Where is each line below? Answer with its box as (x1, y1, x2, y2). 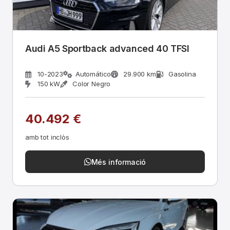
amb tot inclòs (25, 133, 69, 141)
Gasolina (168, 70, 196, 78)
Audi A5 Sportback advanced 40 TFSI (25, 43, 189, 54)
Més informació (91, 157, 146, 166)
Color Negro (72, 80, 111, 88)
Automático (75, 70, 111, 78)
